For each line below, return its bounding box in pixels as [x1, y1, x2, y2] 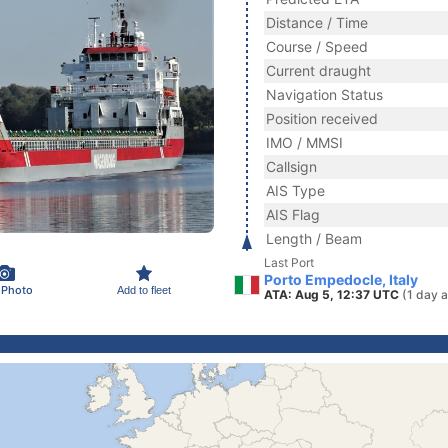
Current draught [266, 62, 371, 79]
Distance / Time [266, 14, 368, 31]
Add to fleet [117, 283, 171, 296]
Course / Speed [266, 38, 368, 55]
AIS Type [266, 182, 325, 199]
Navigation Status [266, 86, 383, 103]
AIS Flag [266, 206, 320, 223]
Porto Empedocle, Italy [264, 271, 418, 288]
